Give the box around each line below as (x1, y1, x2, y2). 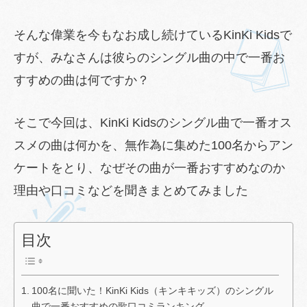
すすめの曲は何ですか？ (14, 73, 149, 88)
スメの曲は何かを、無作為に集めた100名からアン (14, 138, 293, 153)
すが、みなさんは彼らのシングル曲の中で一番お (14, 51, 285, 65)
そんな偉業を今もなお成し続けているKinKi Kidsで (14, 28, 292, 42)
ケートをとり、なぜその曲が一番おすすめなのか (14, 161, 285, 175)
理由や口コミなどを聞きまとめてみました (14, 184, 248, 198)
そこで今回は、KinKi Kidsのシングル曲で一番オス (14, 116, 292, 130)
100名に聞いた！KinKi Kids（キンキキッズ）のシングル (31, 284, 273, 296)
